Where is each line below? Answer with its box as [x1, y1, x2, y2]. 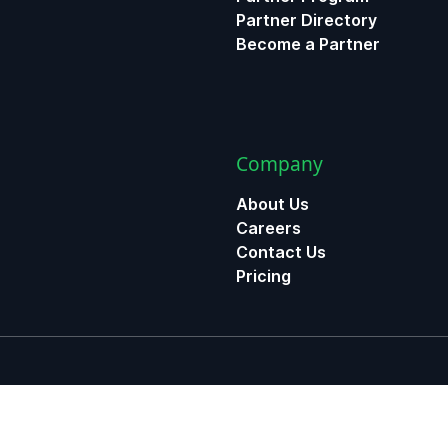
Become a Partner [236, 34, 380, 54]
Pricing [236, 266, 291, 286]
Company [236, 150, 323, 177]
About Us [236, 194, 309, 214]
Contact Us [236, 242, 326, 262]
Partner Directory [236, 10, 377, 30]
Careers [236, 218, 301, 238]
